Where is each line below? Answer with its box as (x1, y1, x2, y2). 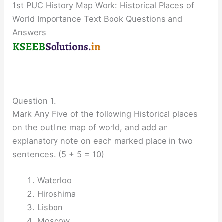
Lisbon (37, 202, 63, 212)
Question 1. (12, 95, 56, 106)
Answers (12, 27, 47, 37)
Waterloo (37, 175, 72, 185)
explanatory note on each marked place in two (12, 135, 193, 146)
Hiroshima (37, 189, 76, 199)
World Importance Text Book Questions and (12, 13, 183, 24)
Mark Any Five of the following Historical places (12, 109, 198, 119)
